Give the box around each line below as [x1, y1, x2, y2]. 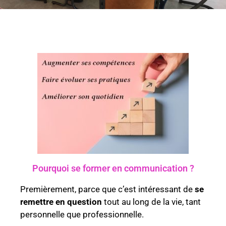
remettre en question [20, 197, 102, 207]
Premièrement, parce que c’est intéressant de [20, 184, 195, 195]
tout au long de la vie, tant [102, 197, 201, 207]
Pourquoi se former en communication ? [32, 163, 194, 174]
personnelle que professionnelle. [20, 209, 144, 220]
